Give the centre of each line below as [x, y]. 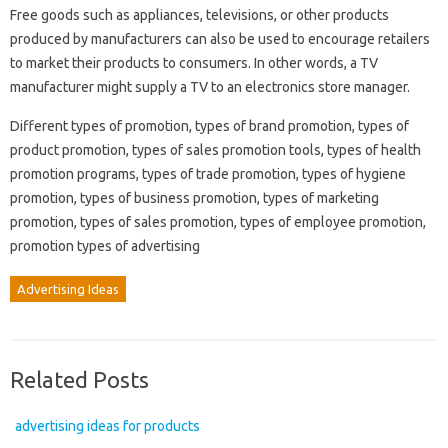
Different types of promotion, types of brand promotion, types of [209, 126]
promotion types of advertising [105, 246]
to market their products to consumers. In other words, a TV [194, 63]
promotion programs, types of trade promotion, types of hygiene [208, 174]
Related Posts [79, 380]
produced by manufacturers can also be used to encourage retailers [220, 39]
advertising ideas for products [107, 426]
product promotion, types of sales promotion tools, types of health [215, 150]
